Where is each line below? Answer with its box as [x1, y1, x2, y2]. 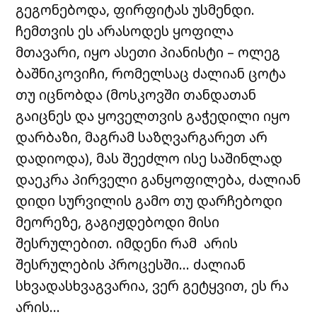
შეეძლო [122, 149, 180, 168]
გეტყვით [183, 276, 245, 296]
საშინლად [210, 149, 283, 168]
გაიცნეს [16, 106, 72, 126]
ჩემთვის [16, 21, 75, 41]
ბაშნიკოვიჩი [16, 64, 105, 83]
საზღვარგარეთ [138, 127, 246, 147]
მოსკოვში [110, 85, 180, 105]
